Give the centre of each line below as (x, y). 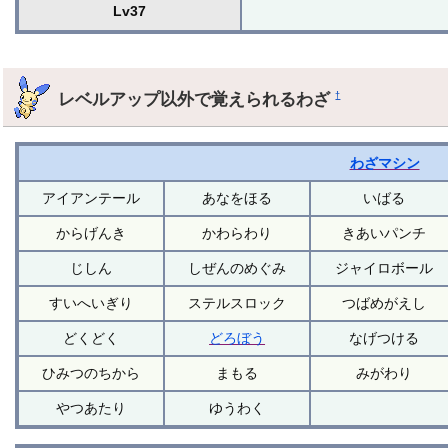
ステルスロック (237, 302)
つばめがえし (383, 302)
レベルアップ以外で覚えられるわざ (197, 98)
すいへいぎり (91, 302)
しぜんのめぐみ (237, 267)
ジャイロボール (383, 267)
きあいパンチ (383, 232)
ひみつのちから (91, 372)
